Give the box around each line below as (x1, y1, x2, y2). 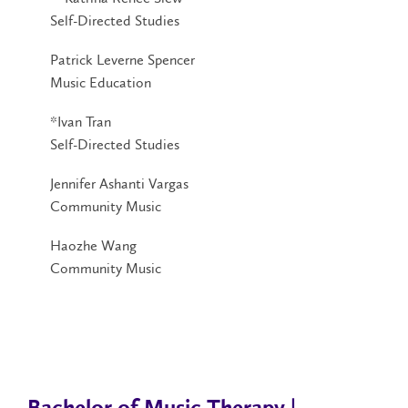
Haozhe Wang (50, 236, 137, 254)
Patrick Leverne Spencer (50, 50, 195, 68)
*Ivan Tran (50, 112, 111, 130)
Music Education (50, 73, 151, 91)
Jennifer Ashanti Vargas (50, 174, 189, 192)
